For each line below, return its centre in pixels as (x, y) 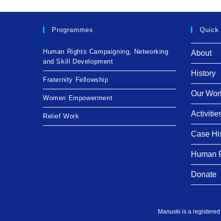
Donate (204, 174)
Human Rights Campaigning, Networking (106, 51)
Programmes (73, 30)
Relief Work (61, 116)
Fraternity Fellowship (76, 79)
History (203, 73)
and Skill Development (78, 61)
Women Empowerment (78, 98)
